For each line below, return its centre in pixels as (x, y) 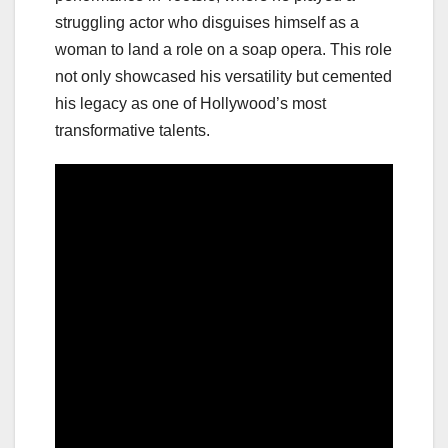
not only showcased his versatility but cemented (223, 76)
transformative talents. (132, 130)
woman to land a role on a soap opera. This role (223, 49)
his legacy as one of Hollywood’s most (190, 103)
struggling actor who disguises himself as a (207, 22)
